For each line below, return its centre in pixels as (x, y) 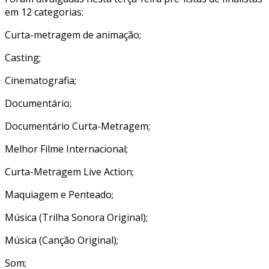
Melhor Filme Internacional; (66, 149)
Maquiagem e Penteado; (59, 194)
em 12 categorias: (44, 12)
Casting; (23, 57)
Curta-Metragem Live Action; (69, 171)
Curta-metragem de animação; (73, 35)
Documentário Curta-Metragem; (77, 126)
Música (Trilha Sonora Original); (76, 217)
